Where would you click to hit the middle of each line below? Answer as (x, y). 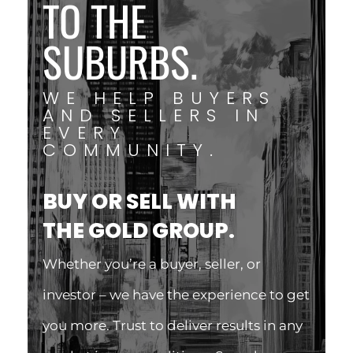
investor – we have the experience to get (176, 295)
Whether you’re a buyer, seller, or (151, 264)
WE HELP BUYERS (159, 98)
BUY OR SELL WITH (139, 202)
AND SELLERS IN (153, 116)
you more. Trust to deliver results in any (172, 326)
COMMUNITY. (131, 150)
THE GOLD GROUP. (138, 231)
